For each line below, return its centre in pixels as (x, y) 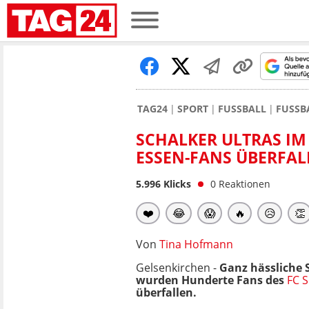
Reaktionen (245, 184)
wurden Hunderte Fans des (211, 280)
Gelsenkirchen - (178, 268)
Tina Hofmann (196, 244)
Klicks (176, 184)
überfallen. (166, 292)
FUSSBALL (242, 109)
